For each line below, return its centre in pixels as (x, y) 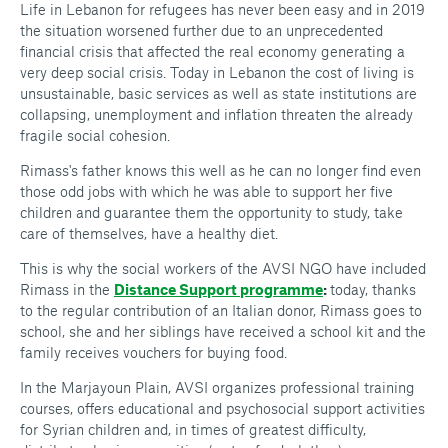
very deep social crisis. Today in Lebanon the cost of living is (217, 72)
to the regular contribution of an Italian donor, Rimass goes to (221, 310)
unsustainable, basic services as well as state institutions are (218, 93)
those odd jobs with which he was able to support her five (206, 191)
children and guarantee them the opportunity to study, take (211, 212)
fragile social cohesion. (95, 135)
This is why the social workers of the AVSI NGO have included (223, 268)
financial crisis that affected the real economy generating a (212, 51)
